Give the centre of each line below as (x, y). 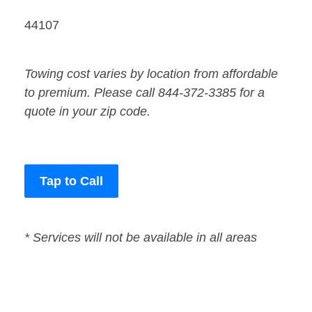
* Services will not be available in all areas (141, 238)
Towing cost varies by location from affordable (151, 74)
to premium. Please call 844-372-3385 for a (145, 93)
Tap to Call (71, 181)
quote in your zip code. (87, 112)
